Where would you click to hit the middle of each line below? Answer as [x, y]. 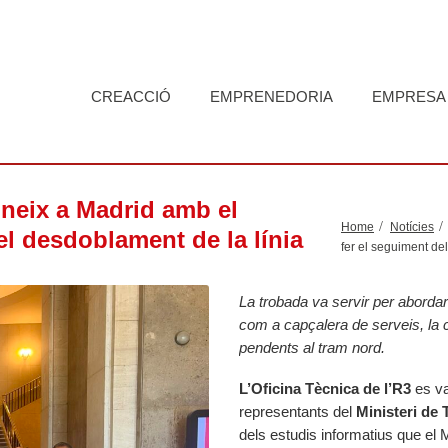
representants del [297, 411]
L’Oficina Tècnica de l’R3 [325, 388]
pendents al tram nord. [312, 347]
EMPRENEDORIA [271, 96]
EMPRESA [409, 96]
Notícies [412, 227]
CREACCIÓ [131, 96]
